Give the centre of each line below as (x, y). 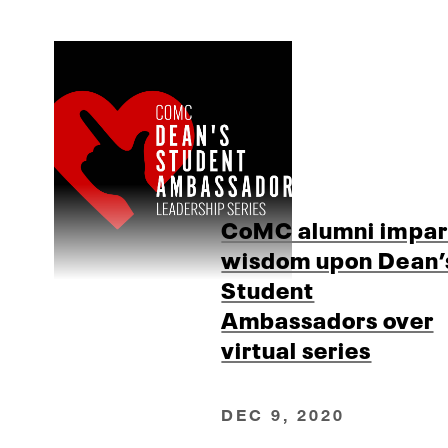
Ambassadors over (327, 318)
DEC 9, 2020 (283, 414)
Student (268, 288)
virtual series (296, 348)
